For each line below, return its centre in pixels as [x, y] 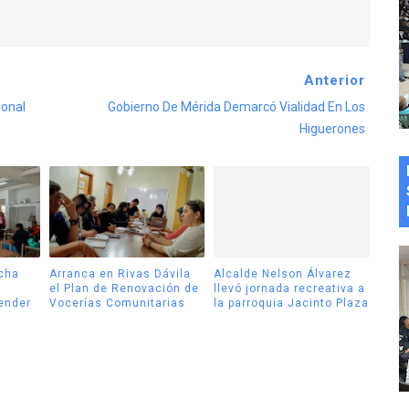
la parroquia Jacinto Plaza [291, 303]
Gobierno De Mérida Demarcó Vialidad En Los [236, 107]
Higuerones [332, 129]
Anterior [334, 81]
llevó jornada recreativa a [289, 288]
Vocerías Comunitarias [117, 303]
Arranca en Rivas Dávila [120, 273]
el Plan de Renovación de [124, 288]
